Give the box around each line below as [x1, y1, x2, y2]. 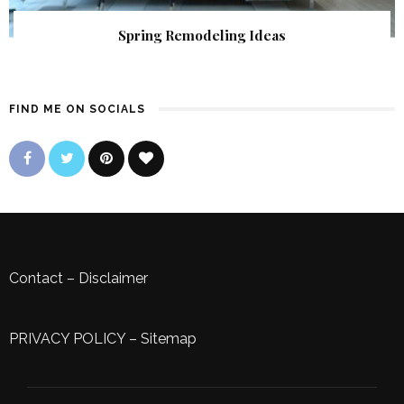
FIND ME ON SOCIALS [9, 103, 145, 116]
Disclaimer [78, 270, 148, 288]
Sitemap [141, 330, 197, 348]
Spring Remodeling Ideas [118, 26, 286, 45]
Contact [9, 270, 63, 288]
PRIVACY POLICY [9, 330, 125, 348]
